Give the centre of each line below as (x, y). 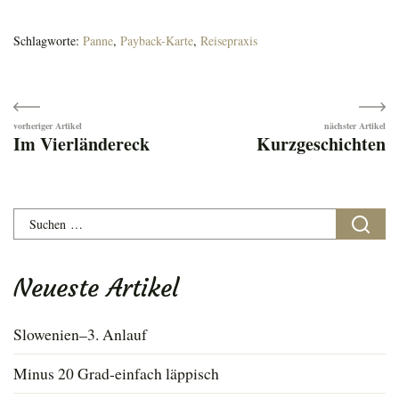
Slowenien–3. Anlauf (80, 334)
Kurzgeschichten (321, 144)
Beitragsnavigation (159, 122)
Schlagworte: (48, 41)
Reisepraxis (229, 41)
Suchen (36, 220)
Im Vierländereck (81, 144)
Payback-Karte (157, 41)
